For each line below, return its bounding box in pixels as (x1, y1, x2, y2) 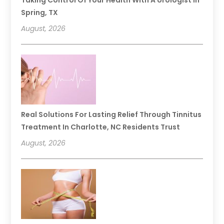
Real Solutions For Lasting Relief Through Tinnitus (21, 109, 202, 119)
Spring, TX (21, 7, 58, 17)
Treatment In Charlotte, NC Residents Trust (21, 121, 180, 132)
